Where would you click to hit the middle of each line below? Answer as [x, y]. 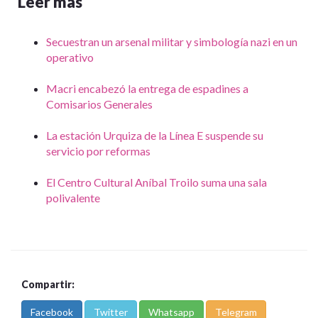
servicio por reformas [98, 151]
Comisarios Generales [99, 104]
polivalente [73, 198]
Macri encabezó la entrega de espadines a [147, 89]
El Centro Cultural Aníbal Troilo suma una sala [157, 182]
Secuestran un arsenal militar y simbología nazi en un [172, 42]
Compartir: [48, 285]
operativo [70, 57]
